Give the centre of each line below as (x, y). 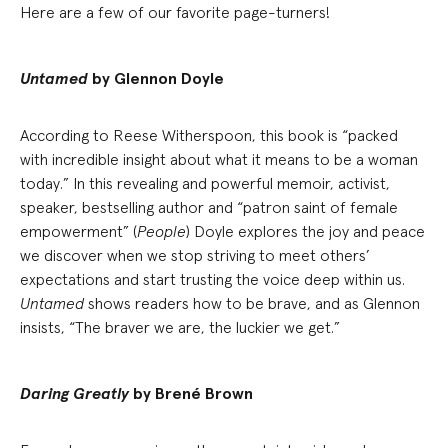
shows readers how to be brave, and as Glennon (252, 303)
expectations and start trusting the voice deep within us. (212, 279)
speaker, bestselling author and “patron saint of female (209, 207)
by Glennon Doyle (156, 78)
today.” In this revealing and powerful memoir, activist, (205, 183)
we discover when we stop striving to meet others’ (195, 255)
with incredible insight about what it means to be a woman (219, 159)
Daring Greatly (74, 393)
